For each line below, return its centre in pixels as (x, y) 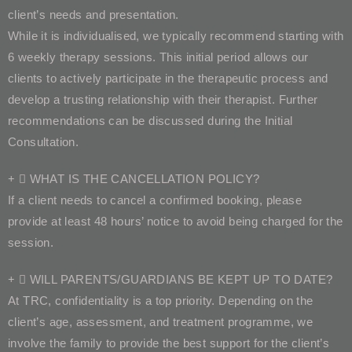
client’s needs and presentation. (93, 14)
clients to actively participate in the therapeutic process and (168, 78)
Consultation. (44, 141)
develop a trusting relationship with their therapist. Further (163, 99)
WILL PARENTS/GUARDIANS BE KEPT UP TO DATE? (181, 279)
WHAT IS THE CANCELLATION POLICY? (145, 178)
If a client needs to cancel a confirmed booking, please (155, 200)
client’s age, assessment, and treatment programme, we (161, 321)
